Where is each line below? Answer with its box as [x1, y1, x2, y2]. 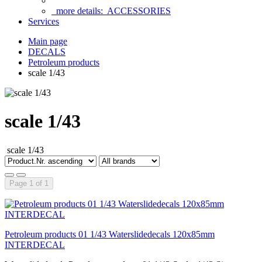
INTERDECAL [5, 239, 65, 250]
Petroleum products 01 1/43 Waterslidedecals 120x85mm [5, 229, 215, 239]
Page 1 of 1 [9, 178, 49, 188]
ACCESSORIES [107, 6, 171, 16]
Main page [28, 36, 67, 46]
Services [28, 16, 59, 26]
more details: [51, 6, 107, 16]
